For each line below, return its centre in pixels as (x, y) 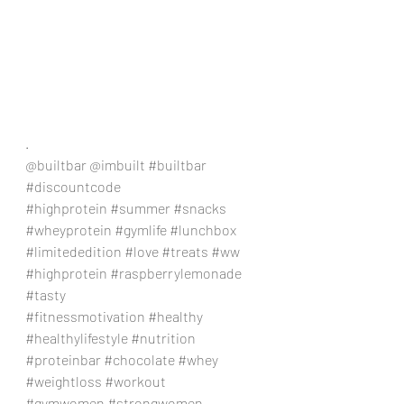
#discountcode (73, 186)
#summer (140, 207)
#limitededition (73, 251)
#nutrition (163, 337)
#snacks (200, 207)
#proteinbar (63, 359)
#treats (185, 251)
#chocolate (139, 359)
